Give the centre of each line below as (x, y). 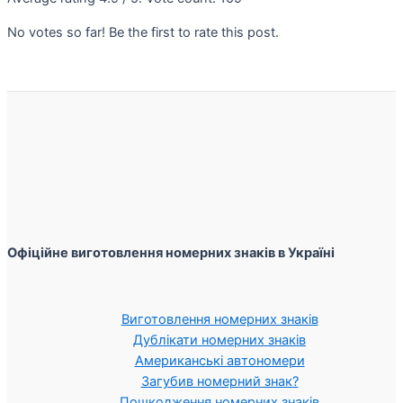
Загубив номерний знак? (219, 381)
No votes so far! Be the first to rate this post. (143, 32)
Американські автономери (219, 360)
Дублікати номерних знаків (219, 340)
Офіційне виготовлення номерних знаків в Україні (171, 252)
